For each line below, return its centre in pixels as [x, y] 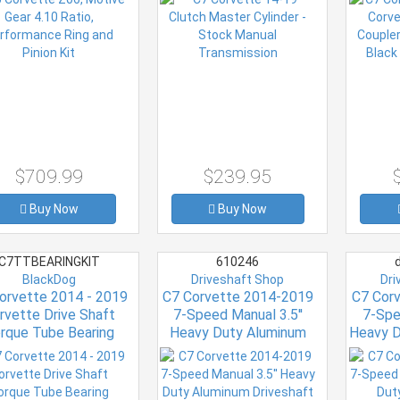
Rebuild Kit [49, 350]
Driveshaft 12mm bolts [237, 350]
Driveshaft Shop [238, 279]
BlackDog [49, 279]
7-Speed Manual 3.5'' [237, 314]
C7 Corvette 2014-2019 [237, 296]
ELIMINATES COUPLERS [238, 368]
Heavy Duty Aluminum [237, 332]
